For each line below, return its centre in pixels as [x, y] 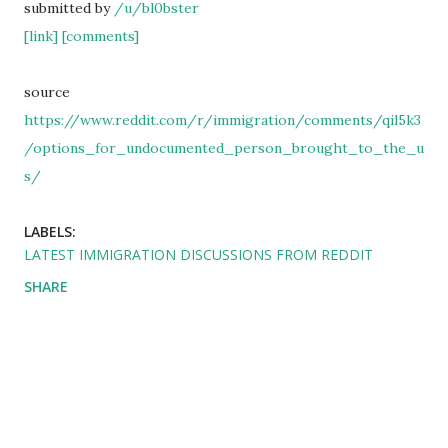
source [47, 92]
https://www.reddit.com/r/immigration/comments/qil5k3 [222, 120]
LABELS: [50, 232]
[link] [41, 36]
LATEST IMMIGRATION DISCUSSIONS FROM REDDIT [198, 255]
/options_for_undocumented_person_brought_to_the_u [224, 148]
